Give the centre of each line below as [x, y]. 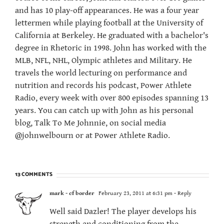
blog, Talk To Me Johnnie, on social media [90, 123]
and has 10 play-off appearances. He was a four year [107, 11]
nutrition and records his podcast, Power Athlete [103, 86]
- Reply [182, 193]
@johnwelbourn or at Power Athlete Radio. [92, 136]
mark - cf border [72, 193]
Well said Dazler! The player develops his [123, 212]
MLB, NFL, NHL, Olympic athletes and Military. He [103, 61]
